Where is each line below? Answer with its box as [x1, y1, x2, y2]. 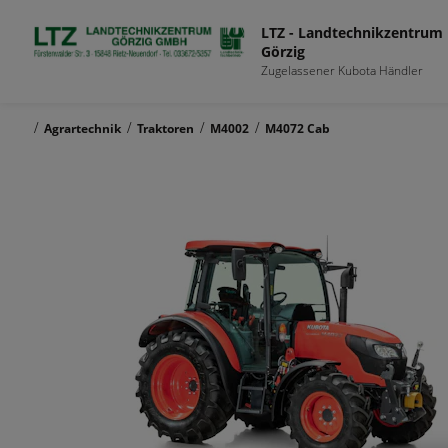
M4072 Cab [265, 120, 330, 137]
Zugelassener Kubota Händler [261, 61, 424, 79]
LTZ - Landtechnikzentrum [261, 22, 444, 42]
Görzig [261, 41, 306, 61]
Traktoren [137, 120, 194, 137]
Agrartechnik [44, 120, 121, 137]
